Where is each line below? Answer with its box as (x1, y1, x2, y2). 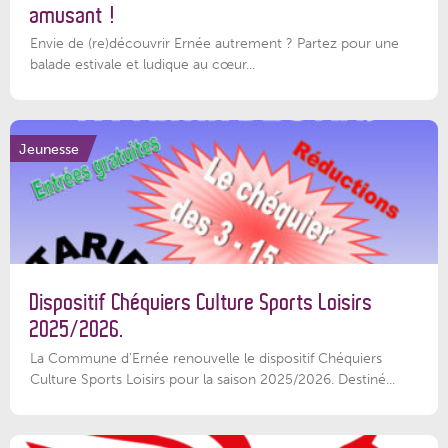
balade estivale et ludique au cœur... (30, 55, 255, 74)
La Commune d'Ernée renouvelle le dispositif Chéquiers (30, 348, 382, 367)
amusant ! (30, 2, 115, 28)
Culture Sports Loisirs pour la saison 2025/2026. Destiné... (30, 369, 395, 388)
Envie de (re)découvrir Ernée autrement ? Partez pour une (30, 34, 399, 53)
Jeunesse (19, 139, 79, 158)
